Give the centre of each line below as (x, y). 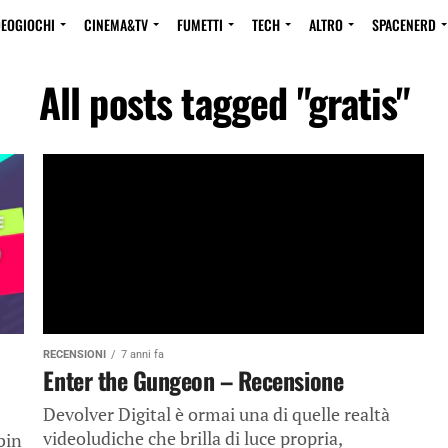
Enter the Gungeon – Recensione (193, 380)
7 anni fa (143, 354)
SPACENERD (404, 24)
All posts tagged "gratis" (224, 102)
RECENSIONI (75, 354)
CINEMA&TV (116, 24)
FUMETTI (200, 24)
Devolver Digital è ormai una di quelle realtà (217, 414)
